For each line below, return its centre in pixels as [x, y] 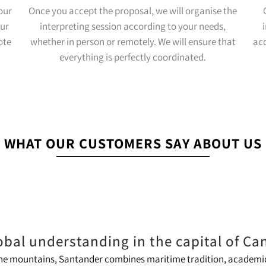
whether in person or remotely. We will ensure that [133, 42]
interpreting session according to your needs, [133, 26]
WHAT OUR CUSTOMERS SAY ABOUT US [133, 143]
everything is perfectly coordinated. [133, 57]
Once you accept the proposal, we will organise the [133, 11]
